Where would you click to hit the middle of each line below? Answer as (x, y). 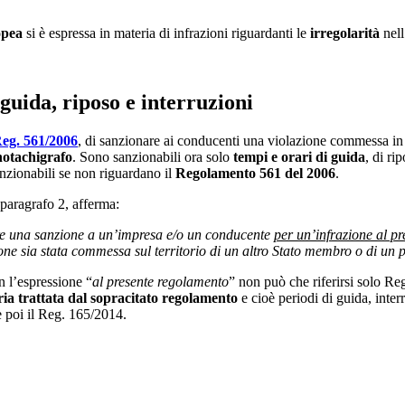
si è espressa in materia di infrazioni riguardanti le (166, 33)
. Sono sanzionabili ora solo (153, 156)
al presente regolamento (160, 281)
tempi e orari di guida (299, 156)
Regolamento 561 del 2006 (255, 173)
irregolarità (345, 33)
